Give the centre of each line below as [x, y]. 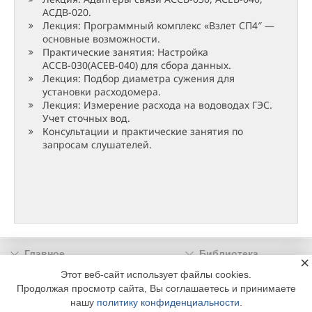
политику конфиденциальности [168, 302]
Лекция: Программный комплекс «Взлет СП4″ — [158, 26]
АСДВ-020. [67, 13]
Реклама [219, 274]
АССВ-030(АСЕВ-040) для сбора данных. [137, 65]
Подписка [48, 274]
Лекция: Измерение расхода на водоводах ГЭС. [157, 105]
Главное [45, 254]
